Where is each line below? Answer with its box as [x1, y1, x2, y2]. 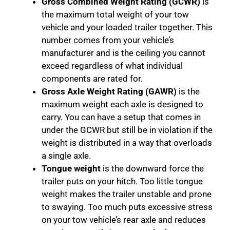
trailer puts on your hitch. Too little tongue [42, 176, 203, 187]
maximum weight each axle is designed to [42, 99, 203, 110]
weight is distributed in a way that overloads [42, 138, 212, 148]
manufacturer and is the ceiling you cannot [42, 48, 205, 59]
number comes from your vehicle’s [42, 35, 174, 46]
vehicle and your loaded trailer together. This [42, 22, 213, 33]
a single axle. [42, 150, 91, 161]
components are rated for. [42, 73, 143, 84]
